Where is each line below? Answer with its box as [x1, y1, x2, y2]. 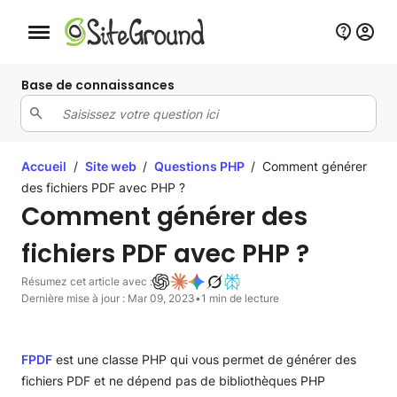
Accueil [21, 159, 66, 174]
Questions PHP [154, 159, 247, 174]
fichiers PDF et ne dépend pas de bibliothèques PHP [21, 373, 325, 388]
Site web [85, 159, 139, 174]
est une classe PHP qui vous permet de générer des [52, 352, 356, 367]
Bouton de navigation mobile [27, 30, 149, 42]
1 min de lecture [201, 292, 279, 305]
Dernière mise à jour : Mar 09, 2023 [21, 292, 195, 305]
